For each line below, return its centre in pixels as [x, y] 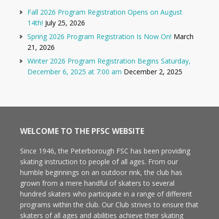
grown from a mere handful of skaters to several [97, 183]
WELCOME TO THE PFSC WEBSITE [82, 131]
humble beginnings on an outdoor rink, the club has [101, 172]
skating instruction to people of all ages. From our [99, 161]
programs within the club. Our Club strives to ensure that [109, 204]
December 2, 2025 [153, 71]
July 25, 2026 [65, 22]
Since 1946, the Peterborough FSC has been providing [105, 151]
